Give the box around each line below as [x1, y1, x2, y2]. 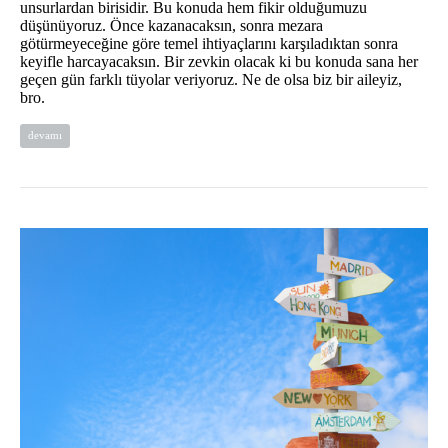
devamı [28, 129, 62, 142]
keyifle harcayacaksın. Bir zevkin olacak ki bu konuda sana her [20, 53, 418, 71]
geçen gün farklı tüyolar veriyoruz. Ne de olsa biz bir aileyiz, [20, 71, 402, 89]
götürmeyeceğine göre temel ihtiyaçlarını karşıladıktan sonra [20, 35, 398, 53]
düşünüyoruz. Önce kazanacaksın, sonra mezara [20, 17, 323, 35]
